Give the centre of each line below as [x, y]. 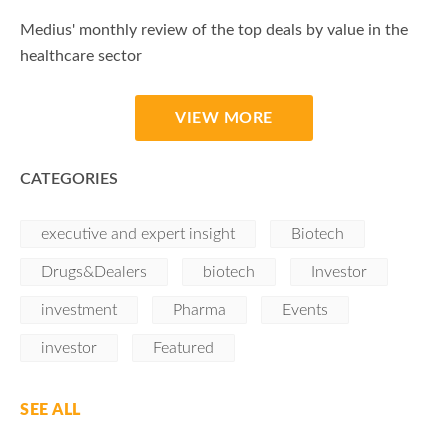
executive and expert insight [138, 234]
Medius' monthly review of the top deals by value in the [214, 30]
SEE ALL [50, 410]
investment [79, 310]
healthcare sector [81, 56]
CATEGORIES [69, 179]
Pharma [199, 310]
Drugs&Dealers [94, 272]
